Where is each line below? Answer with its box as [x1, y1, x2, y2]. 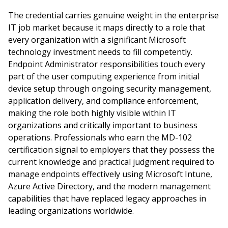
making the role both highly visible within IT [8, 107, 176, 119]
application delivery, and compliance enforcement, [8, 95, 198, 106]
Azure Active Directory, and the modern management [8, 181, 211, 192]
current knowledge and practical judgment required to [8, 156, 214, 167]
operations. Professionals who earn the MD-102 [8, 132, 192, 143]
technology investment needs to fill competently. [8, 46, 192, 58]
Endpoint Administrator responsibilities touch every [8, 59, 205, 70]
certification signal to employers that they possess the [8, 144, 215, 155]
